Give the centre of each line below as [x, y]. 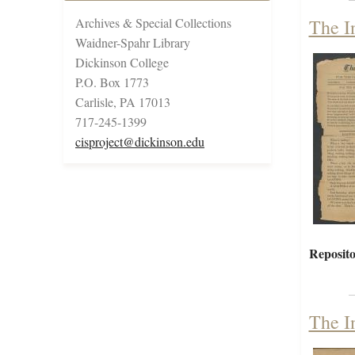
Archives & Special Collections [153, 23]
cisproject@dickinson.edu [140, 142]
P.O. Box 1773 [112, 82]
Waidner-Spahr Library [133, 43]
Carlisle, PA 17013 [123, 102]
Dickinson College [122, 63]
